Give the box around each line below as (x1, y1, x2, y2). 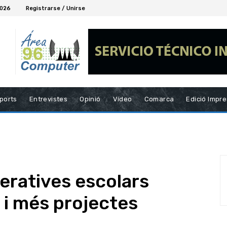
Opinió (80, 95, 101, 103)
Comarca (144, 95, 174, 103)
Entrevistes (29, 95, 68, 103)
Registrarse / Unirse (26, 5, 85, 12)
